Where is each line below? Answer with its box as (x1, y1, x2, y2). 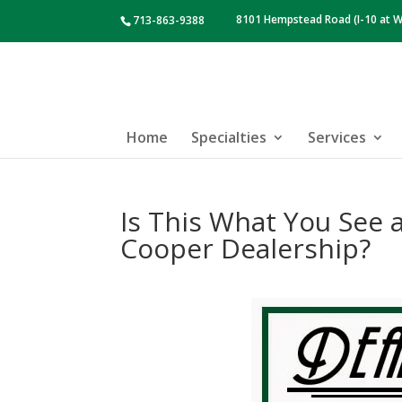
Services (308, 127, 366, 147)
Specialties (191, 127, 267, 147)
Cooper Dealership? (120, 230, 371, 267)
